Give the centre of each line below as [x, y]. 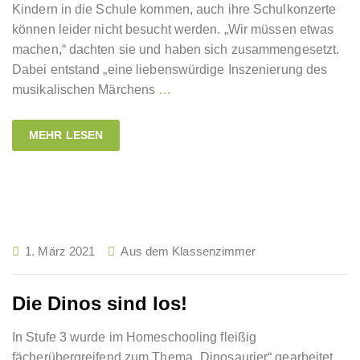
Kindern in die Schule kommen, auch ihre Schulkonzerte [174, 9]
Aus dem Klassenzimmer [188, 251]
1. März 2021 [60, 251]
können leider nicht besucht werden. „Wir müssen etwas [173, 29]
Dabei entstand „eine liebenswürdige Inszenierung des [170, 70]
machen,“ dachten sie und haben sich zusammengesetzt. [176, 49]
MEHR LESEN [66, 135]
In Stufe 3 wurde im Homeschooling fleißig [135, 337]
